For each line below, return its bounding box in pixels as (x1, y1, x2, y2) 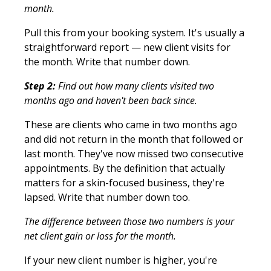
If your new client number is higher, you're (24, 253, 217, 267)
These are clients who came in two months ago (24, 117, 237, 131)
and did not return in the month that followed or (24, 132, 243, 146)
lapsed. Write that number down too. (24, 190, 190, 204)
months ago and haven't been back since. (24, 93, 197, 107)
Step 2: (24, 79, 56, 93)
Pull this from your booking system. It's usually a (24, 25, 244, 39)
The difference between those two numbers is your (24, 214, 234, 228)
